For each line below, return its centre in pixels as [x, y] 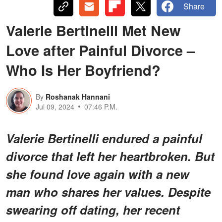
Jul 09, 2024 [55, 106]
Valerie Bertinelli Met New [93, 30]
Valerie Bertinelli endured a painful [104, 138]
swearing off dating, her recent [93, 209]
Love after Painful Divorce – [100, 50]
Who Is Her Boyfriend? [83, 70]
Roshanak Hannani [78, 96]
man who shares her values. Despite [108, 192]
